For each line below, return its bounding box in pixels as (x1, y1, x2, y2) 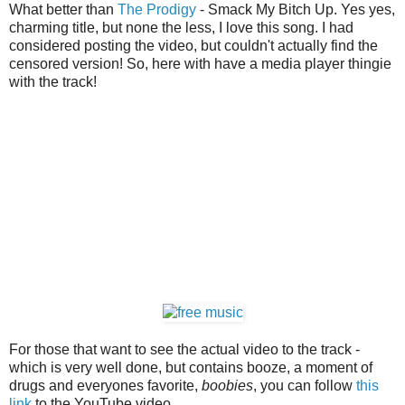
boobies (202, 377, 253, 393)
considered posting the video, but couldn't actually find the (9, 37, 378, 53)
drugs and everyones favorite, (9, 377, 202, 393)
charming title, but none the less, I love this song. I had (9, 19, 353, 35)
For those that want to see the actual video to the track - (9, 341, 360, 357)
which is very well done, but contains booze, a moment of (9, 359, 372, 375)
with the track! (9, 73, 97, 89)
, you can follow (253, 377, 356, 393)
